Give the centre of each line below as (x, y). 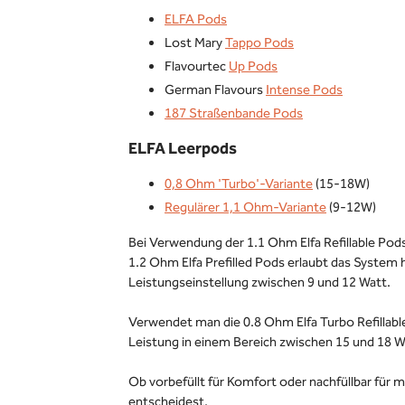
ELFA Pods (196, 20)
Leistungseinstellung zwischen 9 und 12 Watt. (259, 283)
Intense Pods (304, 90)
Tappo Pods (259, 43)
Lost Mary (195, 43)
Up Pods (253, 67)
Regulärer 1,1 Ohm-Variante (245, 208)
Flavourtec (197, 67)
